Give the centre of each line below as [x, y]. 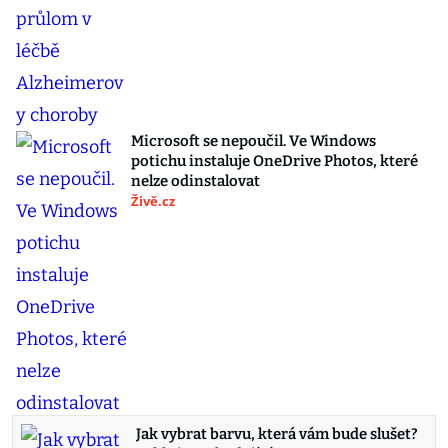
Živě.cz [153, 201]
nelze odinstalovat [195, 181]
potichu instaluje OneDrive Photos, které [274, 161]
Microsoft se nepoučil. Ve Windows [253, 141]
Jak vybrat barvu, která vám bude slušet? [277, 434]
